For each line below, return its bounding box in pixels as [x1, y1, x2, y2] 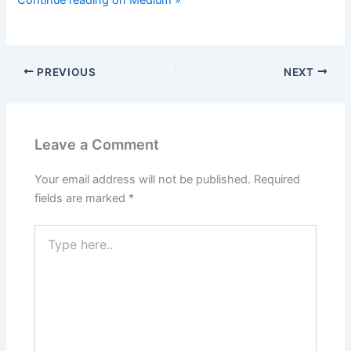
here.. [34, 240, 63, 254]
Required [254, 172, 301, 186]
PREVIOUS [34, 65, 96, 78]
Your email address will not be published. [34, 172, 251, 186]
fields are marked [34, 190, 129, 205]
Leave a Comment [34, 135, 160, 153]
